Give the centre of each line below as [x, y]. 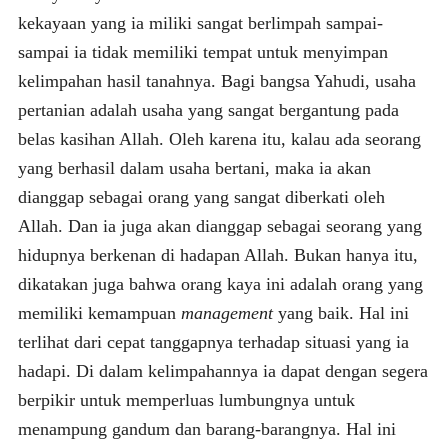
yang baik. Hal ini [340, 312]
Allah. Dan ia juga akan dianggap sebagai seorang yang [219, 225]
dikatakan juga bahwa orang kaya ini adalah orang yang [220, 283]
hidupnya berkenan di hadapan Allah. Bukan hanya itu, [217, 254]
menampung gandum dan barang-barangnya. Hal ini [206, 428]
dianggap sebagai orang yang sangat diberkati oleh [201, 196]
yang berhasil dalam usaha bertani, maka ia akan [194, 167]
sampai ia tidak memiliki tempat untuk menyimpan [202, 51]
